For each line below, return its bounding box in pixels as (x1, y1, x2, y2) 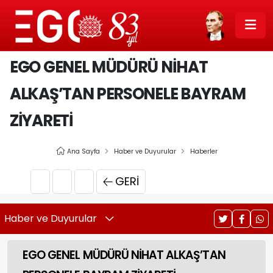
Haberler (190, 147, 218, 156)
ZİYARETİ (10, 110, 73, 132)
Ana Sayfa (66, 147, 100, 156)
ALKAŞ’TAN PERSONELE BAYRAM (10, 83, 246, 105)
